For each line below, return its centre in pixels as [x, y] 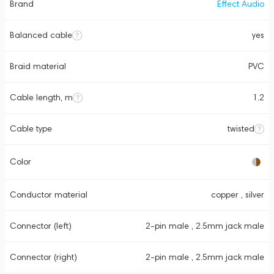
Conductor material [49, 195]
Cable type [31, 129]
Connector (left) [41, 226]
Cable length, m [41, 98]
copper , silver [238, 195]
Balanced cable [41, 35]
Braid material [38, 66]
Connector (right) [43, 257]
